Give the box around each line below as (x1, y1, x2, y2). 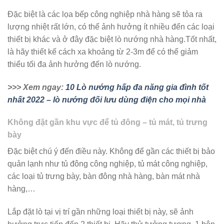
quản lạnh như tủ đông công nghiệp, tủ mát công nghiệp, (7, 159, 207, 168)
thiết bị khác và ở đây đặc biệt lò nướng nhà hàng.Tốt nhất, (7, 34, 216, 43)
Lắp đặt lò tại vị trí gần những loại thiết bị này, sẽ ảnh (7, 207, 193, 216)
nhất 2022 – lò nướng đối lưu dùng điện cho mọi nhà (7, 95, 206, 104)
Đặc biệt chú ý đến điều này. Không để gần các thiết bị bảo (7, 147, 215, 156)
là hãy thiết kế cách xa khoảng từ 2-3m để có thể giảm (7, 47, 198, 56)
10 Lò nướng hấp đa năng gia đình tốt (65, 82, 208, 91)
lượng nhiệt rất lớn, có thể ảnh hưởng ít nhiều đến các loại (7, 22, 214, 31)
